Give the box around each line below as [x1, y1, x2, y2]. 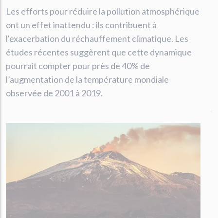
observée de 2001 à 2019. [6, 88, 103, 98]
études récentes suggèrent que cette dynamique [6, 47, 192, 57]
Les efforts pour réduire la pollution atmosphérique [6, 6, 200, 17]
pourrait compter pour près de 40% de [6, 60, 150, 71]
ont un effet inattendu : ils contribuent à [6, 19, 157, 30]
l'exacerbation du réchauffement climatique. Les [6, 33, 188, 44]
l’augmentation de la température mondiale [6, 74, 169, 85]
